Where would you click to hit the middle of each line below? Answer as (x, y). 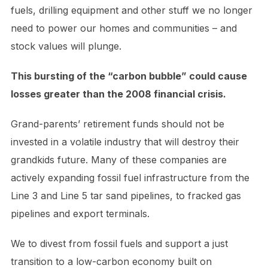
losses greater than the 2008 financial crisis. (118, 94)
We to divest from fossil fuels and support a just (119, 243)
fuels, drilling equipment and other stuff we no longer (131, 10)
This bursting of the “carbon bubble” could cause (129, 76)
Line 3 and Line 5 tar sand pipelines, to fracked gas (126, 195)
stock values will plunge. (66, 46)
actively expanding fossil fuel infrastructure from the (130, 177)
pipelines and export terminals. (83, 213)
